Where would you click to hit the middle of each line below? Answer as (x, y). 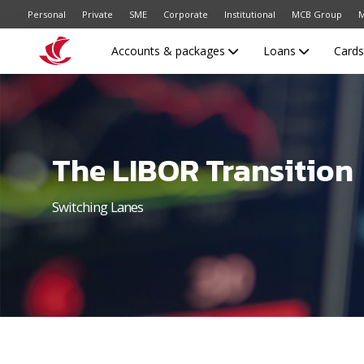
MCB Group (317, 14)
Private (97, 14)
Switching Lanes (98, 207)
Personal (47, 14)
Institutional (250, 14)
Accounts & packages (169, 50)
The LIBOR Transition (203, 170)
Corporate (186, 14)
